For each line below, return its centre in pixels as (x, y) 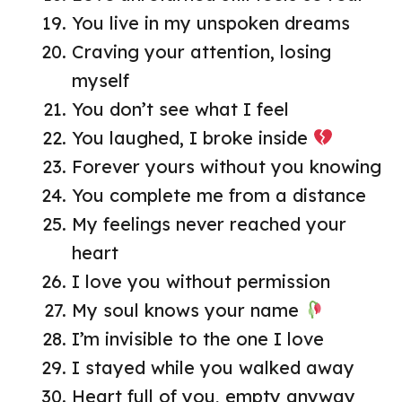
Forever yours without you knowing (227, 166)
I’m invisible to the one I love (198, 338)
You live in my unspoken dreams (211, 22)
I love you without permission (201, 281)
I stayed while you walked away (213, 367)
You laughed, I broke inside (192, 137)
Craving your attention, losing (201, 51)
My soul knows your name (188, 310)
